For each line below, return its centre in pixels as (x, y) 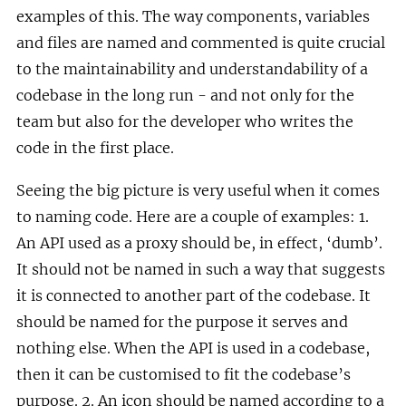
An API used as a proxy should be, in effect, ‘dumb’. (199, 242)
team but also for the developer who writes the (185, 121)
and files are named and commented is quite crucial (201, 42)
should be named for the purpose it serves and (182, 321)
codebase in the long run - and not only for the (185, 95)
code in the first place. (95, 147)
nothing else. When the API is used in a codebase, (193, 348)
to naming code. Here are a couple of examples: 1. (193, 216)
